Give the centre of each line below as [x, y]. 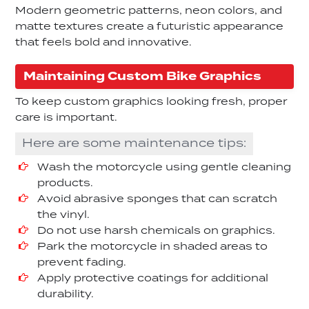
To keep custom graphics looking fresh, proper [152, 102]
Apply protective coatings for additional [153, 278]
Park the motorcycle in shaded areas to [153, 247]
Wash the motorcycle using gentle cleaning [165, 167]
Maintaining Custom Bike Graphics [143, 76]
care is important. [67, 118]
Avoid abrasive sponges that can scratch [158, 199]
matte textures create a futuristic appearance [150, 27]
